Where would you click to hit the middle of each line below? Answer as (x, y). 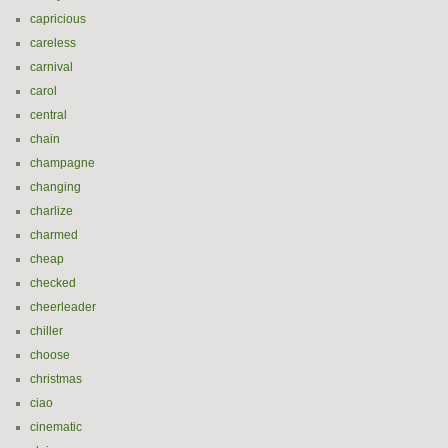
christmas (56, 379)
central (48, 115)
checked (53, 283)
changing (55, 187)
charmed (54, 235)
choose (50, 355)
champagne (62, 163)
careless (53, 43)
